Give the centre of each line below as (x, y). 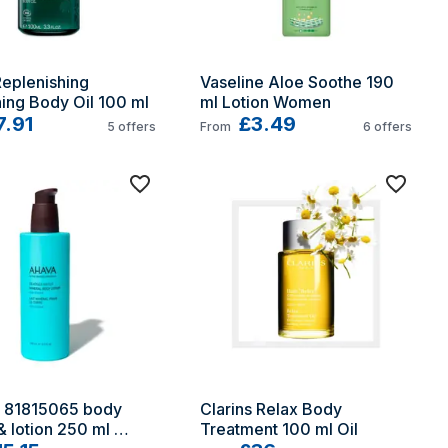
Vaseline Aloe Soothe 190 (297, 82)
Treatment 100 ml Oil (279, 429)
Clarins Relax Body (271, 409)
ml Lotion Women (265, 102)
